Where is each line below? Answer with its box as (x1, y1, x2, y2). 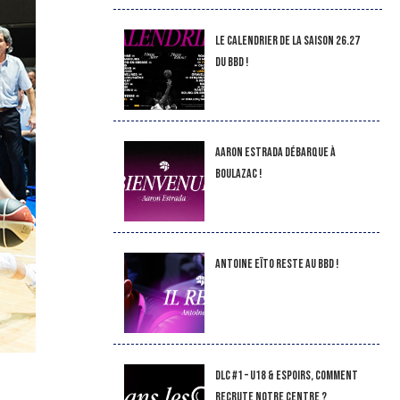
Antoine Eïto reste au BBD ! (214, 256, 338, 271)
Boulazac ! (214, 166, 262, 181)
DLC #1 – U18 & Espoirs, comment (214, 368, 358, 383)
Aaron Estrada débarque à (214, 145, 336, 160)
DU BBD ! (214, 54, 248, 70)
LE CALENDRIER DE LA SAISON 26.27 (214, 33, 360, 48)
